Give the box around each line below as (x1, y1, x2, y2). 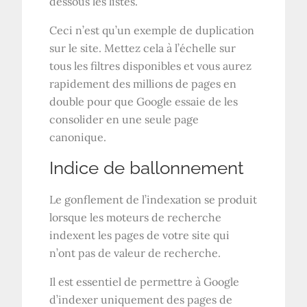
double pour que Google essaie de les (49, 94, 238, 108)
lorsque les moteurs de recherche (49, 210, 222, 224)
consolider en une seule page (49, 112, 199, 126)
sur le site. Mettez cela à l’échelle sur (49, 40, 236, 55)
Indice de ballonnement (49, 157, 245, 178)
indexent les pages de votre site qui (49, 228, 230, 242)
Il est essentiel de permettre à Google (49, 274, 240, 288)
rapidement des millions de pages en (49, 76, 237, 90)
